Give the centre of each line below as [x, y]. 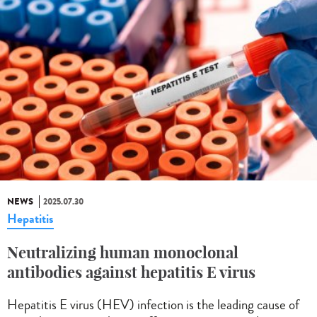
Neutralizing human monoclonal [123, 252]
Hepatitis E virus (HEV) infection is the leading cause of [153, 304]
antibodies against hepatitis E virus [131, 272]
